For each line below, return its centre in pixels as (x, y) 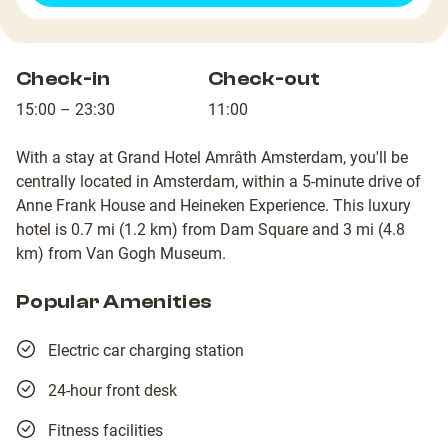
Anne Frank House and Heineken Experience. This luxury (213, 206)
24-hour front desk (112, 391)
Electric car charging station (146, 351)
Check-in (63, 79)
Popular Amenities (114, 302)
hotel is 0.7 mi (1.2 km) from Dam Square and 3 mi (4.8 (210, 230)
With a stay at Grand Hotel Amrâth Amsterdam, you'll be (212, 158)
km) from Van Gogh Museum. (121, 254)
